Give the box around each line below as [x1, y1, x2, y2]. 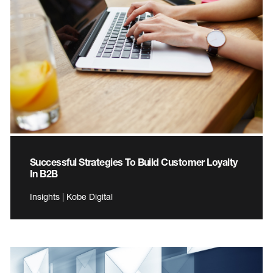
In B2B [30, 167, 58, 179]
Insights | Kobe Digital [30, 191, 113, 202]
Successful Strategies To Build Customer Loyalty [30, 155, 238, 168]
